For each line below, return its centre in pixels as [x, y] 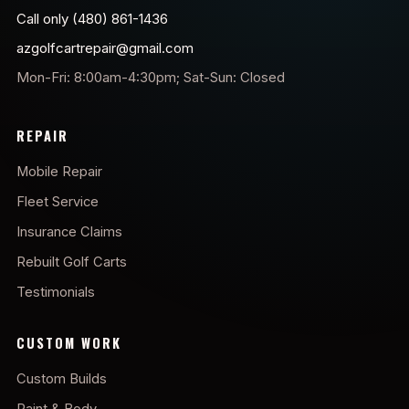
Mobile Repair [59, 171]
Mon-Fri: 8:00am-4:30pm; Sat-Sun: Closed [151, 77]
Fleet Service [58, 201]
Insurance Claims [69, 231]
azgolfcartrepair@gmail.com [105, 47]
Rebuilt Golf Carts [72, 262]
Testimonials [56, 292]
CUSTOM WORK [69, 342]
